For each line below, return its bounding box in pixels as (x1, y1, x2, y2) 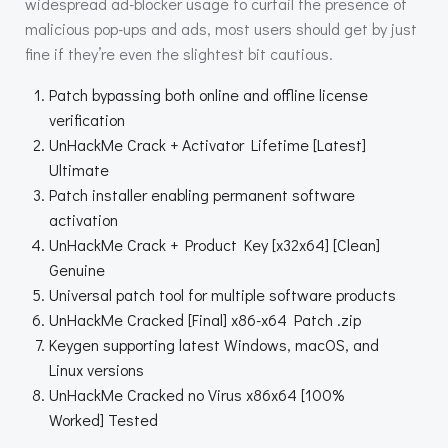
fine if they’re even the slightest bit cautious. (25, 43, 333, 64)
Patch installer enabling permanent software (49, 184, 355, 205)
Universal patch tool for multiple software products (49, 284, 396, 305)
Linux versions (49, 359, 144, 380)
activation (49, 209, 118, 230)
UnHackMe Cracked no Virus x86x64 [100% (49, 384, 344, 405)
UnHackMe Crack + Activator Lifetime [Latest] (49, 134, 366, 155)
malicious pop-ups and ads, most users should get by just (25, 18, 417, 39)
